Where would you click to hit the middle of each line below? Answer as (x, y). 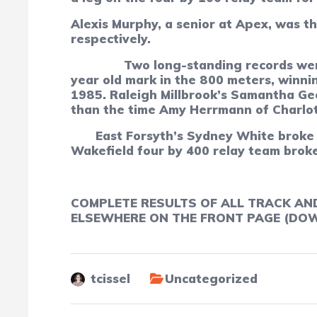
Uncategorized (211, 278)
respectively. (111, 39)
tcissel (110, 278)
